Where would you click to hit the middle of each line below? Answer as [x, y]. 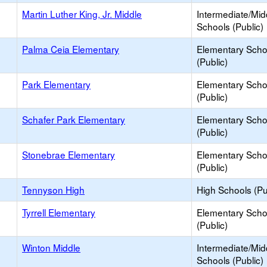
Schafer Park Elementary [74, 119]
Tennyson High [53, 190]
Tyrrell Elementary [59, 212]
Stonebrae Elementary [69, 154]
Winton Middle [51, 247]
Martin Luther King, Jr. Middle [82, 14]
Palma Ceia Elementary [71, 49]
